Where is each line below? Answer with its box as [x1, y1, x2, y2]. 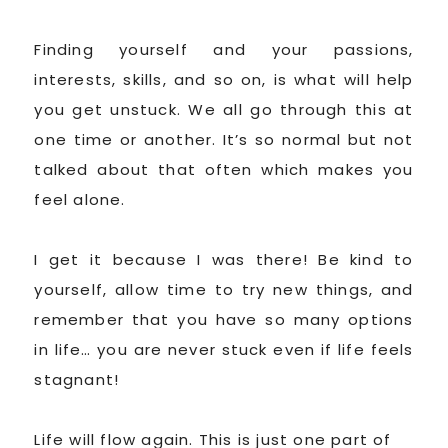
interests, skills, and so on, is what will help [34, 68, 414, 90]
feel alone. [34, 188, 126, 210]
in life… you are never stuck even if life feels [34, 338, 414, 360]
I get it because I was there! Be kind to [34, 248, 414, 270]
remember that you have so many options [34, 308, 414, 330]
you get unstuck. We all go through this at [34, 98, 414, 120]
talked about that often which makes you [34, 158, 414, 180]
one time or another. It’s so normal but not [34, 128, 414, 150]
